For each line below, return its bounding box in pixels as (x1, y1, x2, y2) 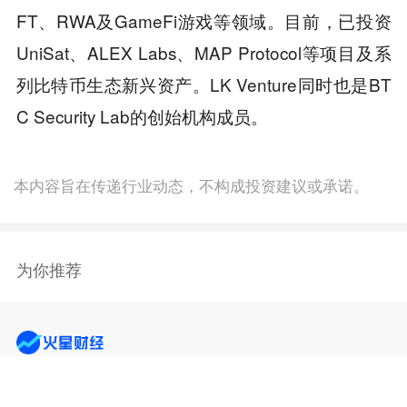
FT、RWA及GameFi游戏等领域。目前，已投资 (15, 8, 392, 34)
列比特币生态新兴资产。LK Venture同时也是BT (15, 72, 392, 97)
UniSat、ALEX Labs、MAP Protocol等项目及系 (15, 40, 392, 65)
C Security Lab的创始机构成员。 (15, 104, 268, 129)
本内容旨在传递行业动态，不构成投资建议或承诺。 (14, 174, 370, 196)
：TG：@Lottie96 (77, 373, 198, 396)
